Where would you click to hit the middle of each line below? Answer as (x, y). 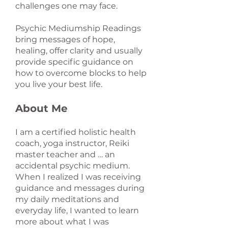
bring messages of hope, (65, 39)
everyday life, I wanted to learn (77, 210)
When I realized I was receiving (78, 177)
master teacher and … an (65, 154)
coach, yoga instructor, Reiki (72, 143)
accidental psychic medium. (73, 166)
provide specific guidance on (74, 62)
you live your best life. (59, 84)
